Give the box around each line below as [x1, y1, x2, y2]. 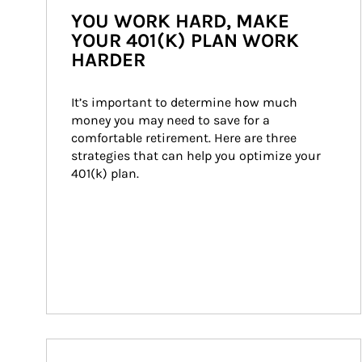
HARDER [71, 48, 145, 71]
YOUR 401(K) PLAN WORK [71, 29, 299, 52]
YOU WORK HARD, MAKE [71, 10, 289, 32]
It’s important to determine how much [71, 95, 301, 110]
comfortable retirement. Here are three [71, 130, 300, 145]
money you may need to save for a [71, 112, 273, 128]
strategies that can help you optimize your [71, 148, 324, 163]
